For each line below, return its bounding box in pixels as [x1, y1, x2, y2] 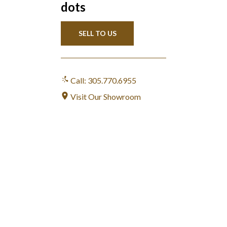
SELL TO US [78, 28, 117, 37]
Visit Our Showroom [69, 91, 141, 101]
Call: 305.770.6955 [69, 75, 136, 85]
